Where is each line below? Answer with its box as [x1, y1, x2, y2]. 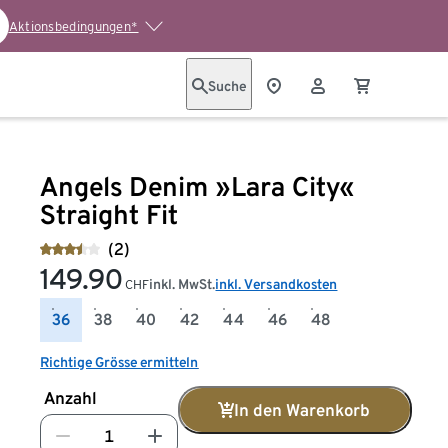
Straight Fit [40, 199, 179, 230]
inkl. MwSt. [149, 276, 216, 292]
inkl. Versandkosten [215, 276, 338, 292]
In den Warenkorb [234, 400, 371, 420]
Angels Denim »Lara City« [40, 171, 356, 202]
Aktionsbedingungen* [8, 19, 139, 34]
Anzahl [44, 388, 98, 408]
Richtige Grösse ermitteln [40, 354, 199, 370]
